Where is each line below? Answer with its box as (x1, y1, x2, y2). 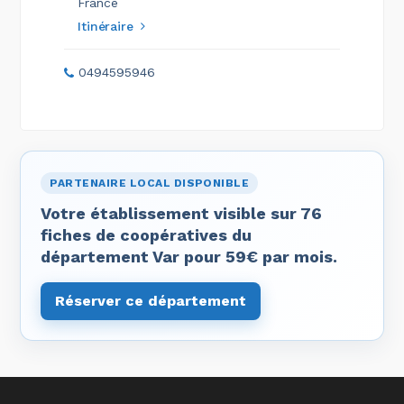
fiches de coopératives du (41, 225, 252, 244)
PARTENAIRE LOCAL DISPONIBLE (50, 177, 250, 189)
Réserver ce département (55, 292, 247, 309)
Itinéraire (78, 19, 133, 33)
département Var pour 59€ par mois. (41, 247, 338, 266)
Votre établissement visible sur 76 (41, 204, 323, 223)
